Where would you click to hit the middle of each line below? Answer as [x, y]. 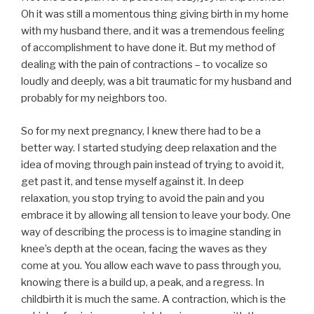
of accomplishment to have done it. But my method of [148, 48]
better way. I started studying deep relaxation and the [149, 148]
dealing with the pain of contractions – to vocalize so [144, 65]
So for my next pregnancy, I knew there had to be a [141, 131]
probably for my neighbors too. [94, 98]
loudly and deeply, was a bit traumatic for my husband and [156, 82]
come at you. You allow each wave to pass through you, [151, 265]
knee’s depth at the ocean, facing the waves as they [144, 248]
